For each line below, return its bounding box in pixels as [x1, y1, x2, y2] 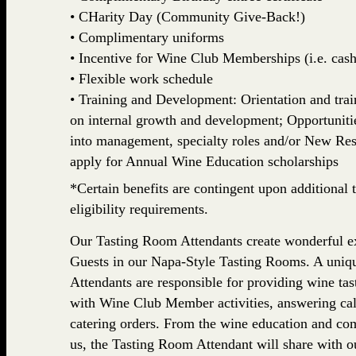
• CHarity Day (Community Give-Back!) [69, 9, 305, 25]
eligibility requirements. [69, 201, 208, 218]
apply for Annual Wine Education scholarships [69, 153, 339, 170]
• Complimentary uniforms [69, 29, 224, 46]
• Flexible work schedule [69, 71, 213, 87]
